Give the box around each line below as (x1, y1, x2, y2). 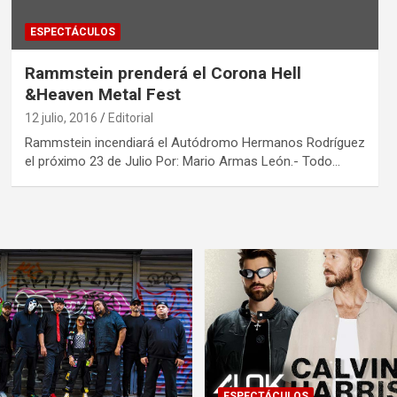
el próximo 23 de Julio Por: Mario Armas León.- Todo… (24, 153, 340, 170)
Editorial (107, 111, 153, 126)
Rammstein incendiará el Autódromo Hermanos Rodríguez (24, 135, 365, 152)
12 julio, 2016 (24, 111, 97, 126)
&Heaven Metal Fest (24, 84, 181, 105)
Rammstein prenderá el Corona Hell (24, 63, 301, 84)
